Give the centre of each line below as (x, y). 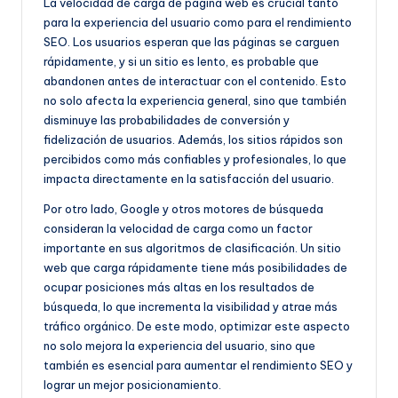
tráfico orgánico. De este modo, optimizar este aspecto (197, 326)
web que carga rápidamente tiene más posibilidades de (195, 268)
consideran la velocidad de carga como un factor (178, 229)
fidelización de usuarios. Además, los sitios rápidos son (193, 140)
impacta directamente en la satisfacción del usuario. (189, 179)
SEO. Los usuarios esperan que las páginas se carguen (191, 42)
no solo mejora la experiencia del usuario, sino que (179, 346)
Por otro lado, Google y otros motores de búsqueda (183, 209)
